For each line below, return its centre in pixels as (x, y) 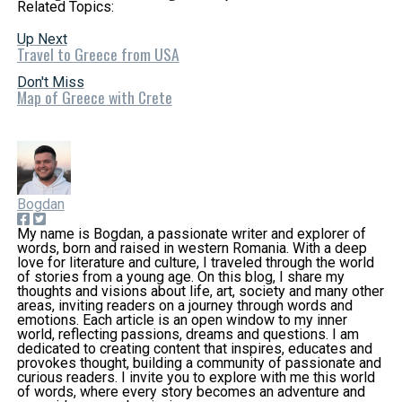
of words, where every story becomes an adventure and (191, 392)
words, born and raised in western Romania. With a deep (192, 248)
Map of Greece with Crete (94, 97)
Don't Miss (50, 82)
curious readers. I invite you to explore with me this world (196, 377)
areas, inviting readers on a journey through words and (184, 306)
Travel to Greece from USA (98, 54)
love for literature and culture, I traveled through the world (195, 262)
